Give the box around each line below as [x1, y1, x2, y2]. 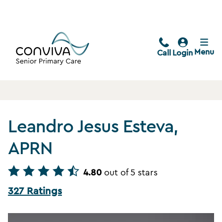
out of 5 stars [104, 168, 158, 177]
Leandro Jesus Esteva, [8, 118, 178, 136]
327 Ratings [8, 186, 62, 197]
